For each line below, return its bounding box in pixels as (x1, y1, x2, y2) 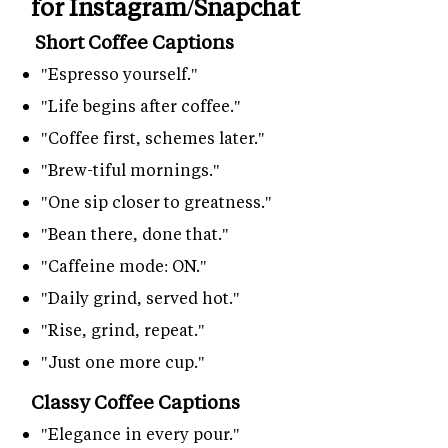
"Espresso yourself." (41, 63, 198, 85)
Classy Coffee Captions (31, 389, 240, 415)
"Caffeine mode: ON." (41, 255, 207, 277)
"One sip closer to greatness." (41, 191, 272, 213)
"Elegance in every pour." (41, 423, 240, 445)
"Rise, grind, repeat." (41, 319, 205, 341)
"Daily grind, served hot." (41, 287, 240, 309)
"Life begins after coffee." (41, 95, 241, 117)
